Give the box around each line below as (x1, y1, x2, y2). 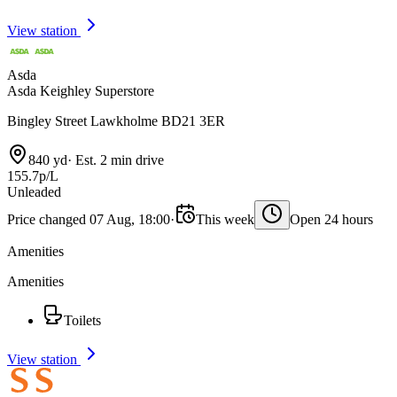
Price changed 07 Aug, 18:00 (7, 211, 170, 227)
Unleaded (7, 183, 61, 199)
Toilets (64, 312, 101, 328)
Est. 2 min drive (72, 152, 164, 167)
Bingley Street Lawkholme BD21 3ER (7, 113, 225, 128)
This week (196, 211, 254, 227)
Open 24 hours (290, 211, 373, 227)
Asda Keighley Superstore (7, 82, 154, 98)
